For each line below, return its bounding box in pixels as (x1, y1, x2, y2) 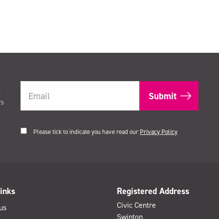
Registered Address (117, 185, 189, 197)
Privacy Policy (140, 128, 178, 136)
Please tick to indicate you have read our (33, 128, 140, 136)
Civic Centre (117, 200, 156, 211)
